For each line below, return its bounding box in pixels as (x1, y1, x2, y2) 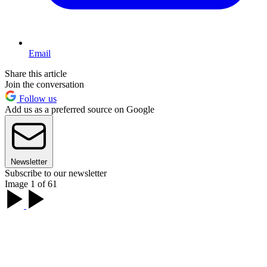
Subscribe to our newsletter (5, 167, 107, 178)
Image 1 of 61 (5, 178, 57, 189)
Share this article (5, 68, 67, 79)
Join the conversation (5, 79, 84, 89)
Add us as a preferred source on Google (5, 104, 154, 114)
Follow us (17, 93, 57, 104)
